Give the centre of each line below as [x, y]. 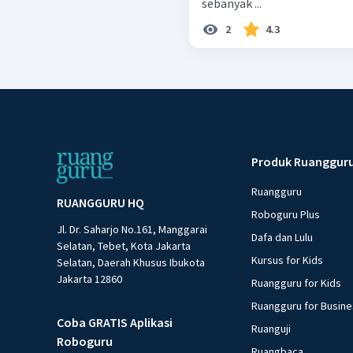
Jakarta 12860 [89, 279]
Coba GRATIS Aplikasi [115, 323]
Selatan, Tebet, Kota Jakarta [124, 246]
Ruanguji [271, 329]
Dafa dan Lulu [282, 238]
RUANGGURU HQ [100, 203]
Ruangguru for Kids [297, 283]
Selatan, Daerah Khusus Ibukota [131, 263]
